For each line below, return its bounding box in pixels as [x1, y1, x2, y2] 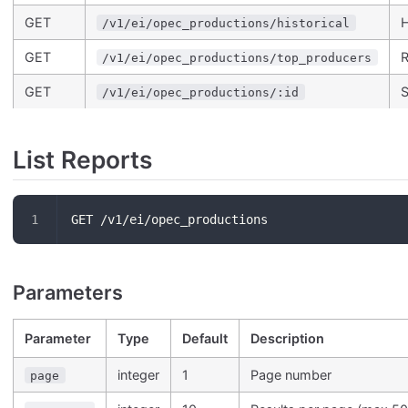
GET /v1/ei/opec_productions [71, 211, 268, 227]
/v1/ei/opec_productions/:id [102, 85, 300, 99]
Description [250, 330, 324, 346]
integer [117, 366, 159, 382]
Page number [250, 366, 331, 382]
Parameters [13, 280, 123, 304]
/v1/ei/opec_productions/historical [102, 15, 351, 30]
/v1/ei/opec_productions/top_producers [102, 50, 372, 65]
